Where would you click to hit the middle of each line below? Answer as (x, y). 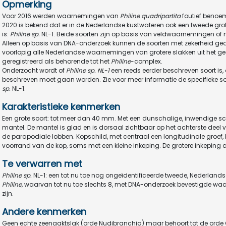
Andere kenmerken (44, 212)
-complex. (147, 61)
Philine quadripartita (150, 16)
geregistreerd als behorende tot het (56, 61)
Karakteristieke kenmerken (61, 107)
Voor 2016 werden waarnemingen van (61, 16)
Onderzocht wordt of (34, 70)
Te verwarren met (42, 164)
